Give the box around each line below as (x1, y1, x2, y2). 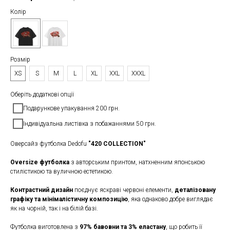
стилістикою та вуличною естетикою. (10, 167, 113, 175)
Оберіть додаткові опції (10, 90, 74, 98)
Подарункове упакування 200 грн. (23, 104, 120, 112)
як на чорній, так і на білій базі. (10, 204, 98, 212)
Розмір (10, 55, 30, 63)
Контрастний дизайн (10, 186, 73, 194)
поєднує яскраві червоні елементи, (73, 186, 175, 194)
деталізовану (175, 186, 216, 194)
